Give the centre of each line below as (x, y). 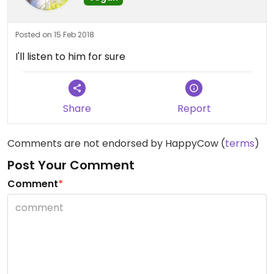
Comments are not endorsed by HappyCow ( (116, 143)
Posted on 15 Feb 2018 (55, 35)
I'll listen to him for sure (70, 57)
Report (194, 109)
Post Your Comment (71, 165)
